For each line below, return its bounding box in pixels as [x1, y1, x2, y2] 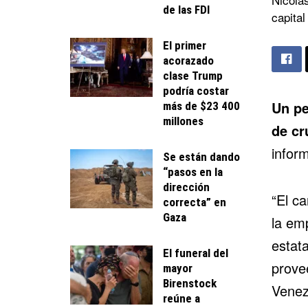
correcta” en [163, 195, 226, 209]
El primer [163, 38, 206, 52]
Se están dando [163, 149, 240, 164]
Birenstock [163, 276, 217, 290]
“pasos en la [163, 164, 223, 179]
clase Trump [163, 68, 223, 82]
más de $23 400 [163, 98, 240, 113]
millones [163, 113, 203, 128]
